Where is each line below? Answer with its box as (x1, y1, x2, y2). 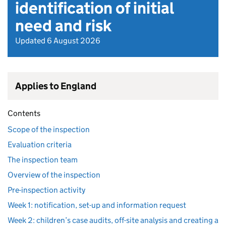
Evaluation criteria (8, 140, 72, 149)
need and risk (15, 16, 111, 36)
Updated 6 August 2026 (15, 36, 100, 45)
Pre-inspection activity (8, 185, 85, 195)
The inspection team (8, 155, 78, 164)
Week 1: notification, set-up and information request (8, 200, 186, 210)
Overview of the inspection (8, 170, 100, 180)
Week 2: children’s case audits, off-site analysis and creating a (8, 215, 218, 225)
